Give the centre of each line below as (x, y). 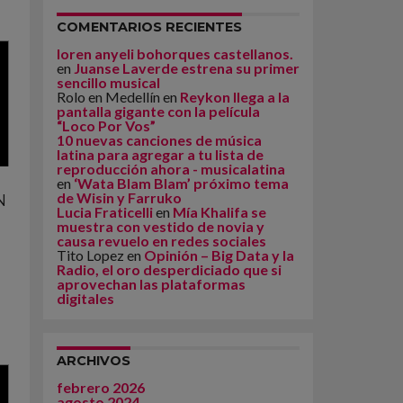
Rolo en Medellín (108, 97)
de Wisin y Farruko (119, 197)
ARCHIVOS (94, 361)
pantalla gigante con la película (158, 111)
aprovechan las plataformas (151, 284)
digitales (85, 298)
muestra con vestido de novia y (161, 226)
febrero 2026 (101, 387)
